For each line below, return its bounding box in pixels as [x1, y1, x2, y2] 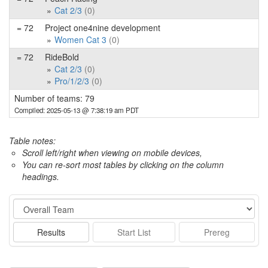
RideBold [45, 51, 79, 63]
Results [36, 226, 65, 238]
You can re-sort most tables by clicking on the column [22, 159, 224, 170]
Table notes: [9, 135, 56, 147]
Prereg [204, 226, 230, 238]
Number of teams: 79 [14, 92, 95, 104]
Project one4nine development [45, 22, 160, 33]
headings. [22, 170, 59, 182]
